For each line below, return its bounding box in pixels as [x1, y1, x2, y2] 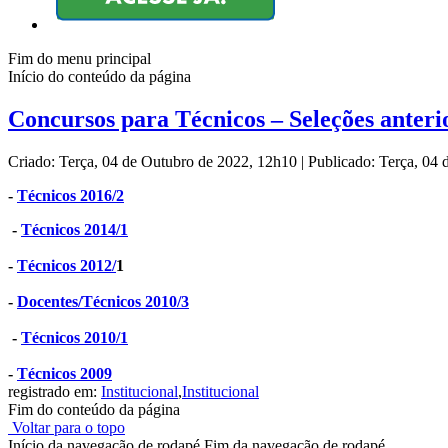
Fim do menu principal [8, 50, 151, 68]
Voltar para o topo [8, 419, 125, 437]
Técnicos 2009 [17, 365, 112, 383]
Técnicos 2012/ [17, 257, 116, 275]
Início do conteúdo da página [8, 68, 191, 86]
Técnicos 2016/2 [17, 187, 124, 205]
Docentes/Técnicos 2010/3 [17, 293, 189, 311]
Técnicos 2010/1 [21, 329, 128, 347]
